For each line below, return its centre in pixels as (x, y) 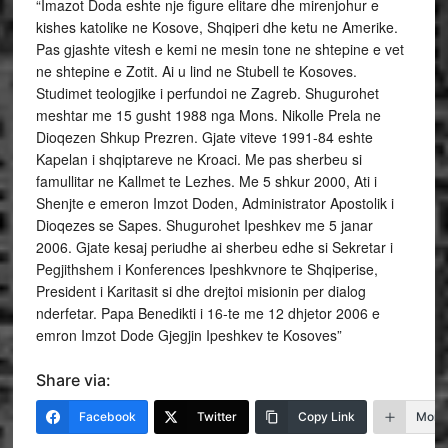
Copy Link (326, 416)
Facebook (107, 416)
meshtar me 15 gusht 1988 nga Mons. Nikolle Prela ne (208, 115)
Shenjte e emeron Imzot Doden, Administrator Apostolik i (214, 203)
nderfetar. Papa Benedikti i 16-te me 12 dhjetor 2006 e (207, 313)
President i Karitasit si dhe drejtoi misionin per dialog (200, 291)
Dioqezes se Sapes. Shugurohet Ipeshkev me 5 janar (204, 225)
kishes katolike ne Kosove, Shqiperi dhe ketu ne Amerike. (216, 27)
